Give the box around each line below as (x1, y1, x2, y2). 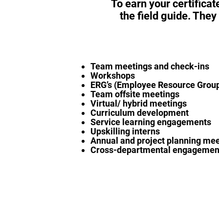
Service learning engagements (90, 117, 211, 127)
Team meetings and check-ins (90, 61, 209, 71)
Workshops (90, 70, 135, 81)
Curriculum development (90, 108, 189, 118)
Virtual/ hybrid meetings (90, 98, 187, 109)
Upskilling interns (90, 126, 160, 136)
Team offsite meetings (90, 89, 179, 99)
